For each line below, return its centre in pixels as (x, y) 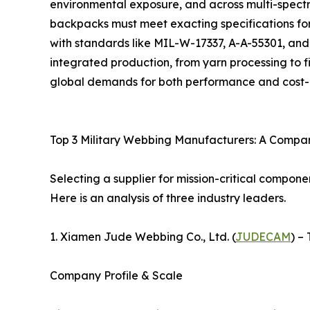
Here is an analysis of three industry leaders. (168, 198)
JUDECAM (263, 237)
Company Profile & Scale (116, 276)
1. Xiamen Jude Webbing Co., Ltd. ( (143, 237)
